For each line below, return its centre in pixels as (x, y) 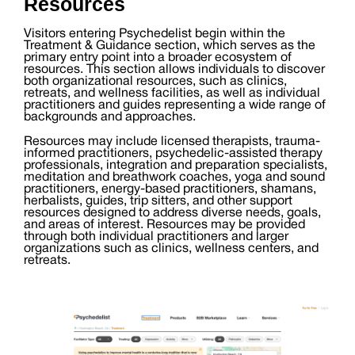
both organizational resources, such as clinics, (155, 81)
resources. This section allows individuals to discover (174, 69)
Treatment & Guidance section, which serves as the (170, 46)
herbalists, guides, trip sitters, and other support (158, 201)
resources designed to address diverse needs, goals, (172, 213)
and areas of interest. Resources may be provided (164, 225)
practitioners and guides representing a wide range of (175, 105)
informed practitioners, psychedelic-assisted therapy (173, 153)
